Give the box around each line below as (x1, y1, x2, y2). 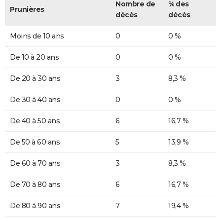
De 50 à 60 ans (10, 137, 60, 147)
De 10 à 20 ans (10, 52, 59, 62)
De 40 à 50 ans (10, 116, 60, 125)
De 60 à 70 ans (10, 158, 60, 168)
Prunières (10, 4, 44, 14)
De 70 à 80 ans (10, 180, 60, 189)
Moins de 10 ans (10, 31, 64, 40)
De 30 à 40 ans (10, 95, 60, 104)
